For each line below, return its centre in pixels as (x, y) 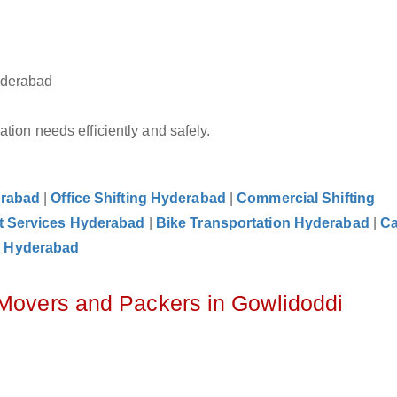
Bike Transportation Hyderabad (262, 223)
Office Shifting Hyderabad (138, 198)
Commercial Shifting (306, 198)
